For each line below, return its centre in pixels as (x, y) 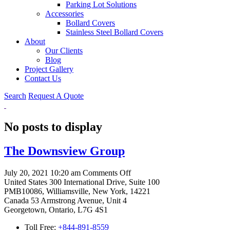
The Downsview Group (64, 151)
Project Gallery (49, 69)
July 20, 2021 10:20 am (42, 172)
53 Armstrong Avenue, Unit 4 (78, 200)
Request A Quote (56, 96)
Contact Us (43, 78)
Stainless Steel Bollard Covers (114, 32)
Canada (16, 200)
